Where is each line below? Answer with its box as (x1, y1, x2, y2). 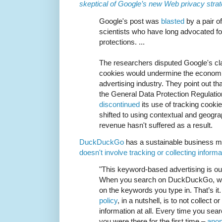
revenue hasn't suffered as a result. (99, 120, 213, 129)
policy (99, 196, 117, 205)
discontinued (99, 100, 140, 109)
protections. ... (99, 37, 145, 46)
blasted (161, 16, 184, 25)
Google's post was (99, 16, 161, 25)
